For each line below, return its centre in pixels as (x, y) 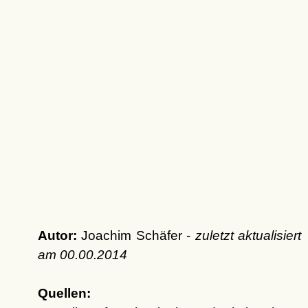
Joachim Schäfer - (136, 235)
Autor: (57, 235)
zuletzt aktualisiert (248, 235)
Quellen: (64, 293)
